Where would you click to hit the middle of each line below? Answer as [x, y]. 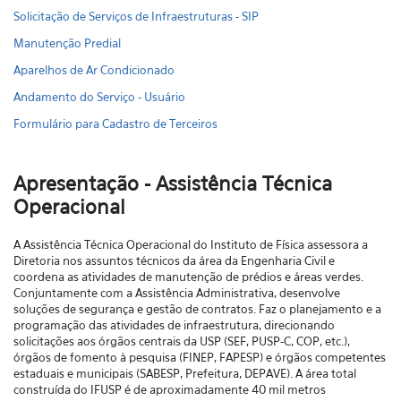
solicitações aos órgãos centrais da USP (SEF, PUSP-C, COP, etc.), [182, 341]
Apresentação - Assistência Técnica [173, 183]
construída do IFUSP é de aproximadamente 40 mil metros [170, 389]
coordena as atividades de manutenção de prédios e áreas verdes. [188, 277]
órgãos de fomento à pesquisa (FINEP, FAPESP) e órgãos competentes [200, 357]
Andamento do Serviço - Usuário [99, 97]
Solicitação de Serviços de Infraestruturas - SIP [136, 16]
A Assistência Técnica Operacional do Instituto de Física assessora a [191, 244]
